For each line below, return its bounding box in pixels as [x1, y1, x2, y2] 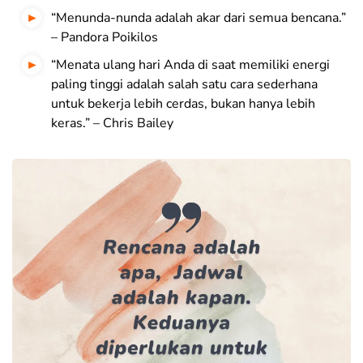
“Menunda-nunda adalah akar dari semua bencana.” [51, 9, 346, 28]
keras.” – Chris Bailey [51, 114, 173, 133]
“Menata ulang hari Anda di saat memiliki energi [51, 56, 330, 75]
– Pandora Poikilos [51, 28, 158, 47]
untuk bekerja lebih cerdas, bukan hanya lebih [51, 95, 315, 113]
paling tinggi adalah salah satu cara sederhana [51, 75, 318, 94]
